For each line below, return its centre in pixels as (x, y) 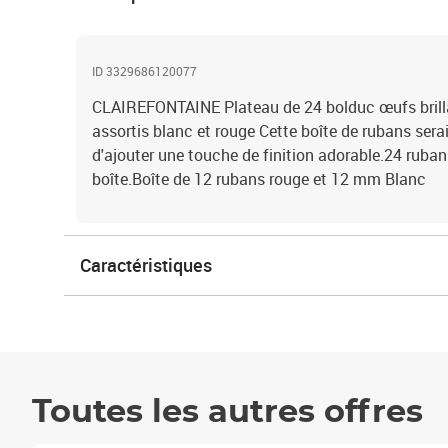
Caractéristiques (146, 265)
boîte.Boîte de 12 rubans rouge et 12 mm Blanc (259, 179)
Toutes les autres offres (227, 412)
